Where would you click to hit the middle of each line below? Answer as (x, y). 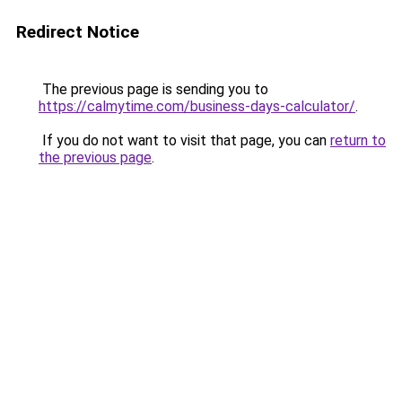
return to (358, 140)
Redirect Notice (78, 32)
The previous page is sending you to (153, 89)
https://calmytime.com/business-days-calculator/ (197, 106)
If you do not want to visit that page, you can (184, 140)
